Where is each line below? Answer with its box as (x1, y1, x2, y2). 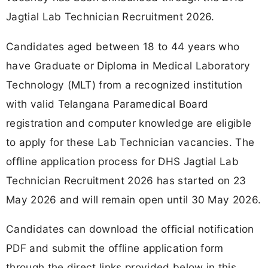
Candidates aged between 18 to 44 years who (6, 39, 240, 53)
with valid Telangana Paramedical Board (6, 97, 209, 110)
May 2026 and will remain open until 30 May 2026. (6, 193, 261, 206)
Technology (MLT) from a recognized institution (6, 78, 243, 91)
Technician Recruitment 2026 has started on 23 (6, 173, 246, 187)
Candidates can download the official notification (6, 222, 254, 235)
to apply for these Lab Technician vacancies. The (6, 135, 255, 148)
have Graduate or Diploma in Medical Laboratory (6, 59, 251, 72)
